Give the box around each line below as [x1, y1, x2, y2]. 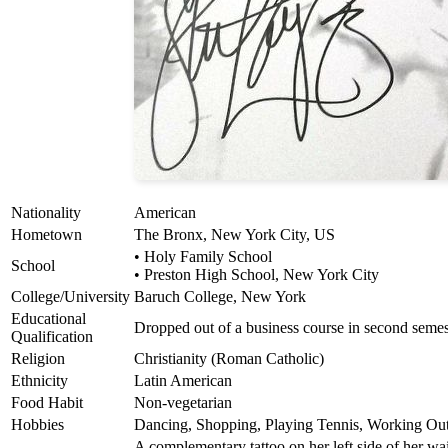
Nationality [11, 204, 81, 222]
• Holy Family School [134, 248, 272, 266]
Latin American [134, 372, 232, 390]
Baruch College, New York [134, 288, 306, 306]
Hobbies [11, 416, 64, 434]
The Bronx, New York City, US [134, 226, 335, 244]
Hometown [11, 226, 82, 244]
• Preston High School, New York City [134, 266, 379, 284]
